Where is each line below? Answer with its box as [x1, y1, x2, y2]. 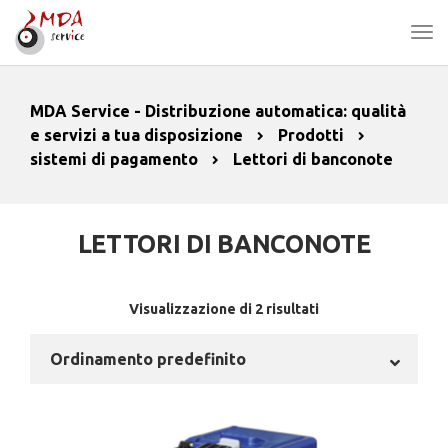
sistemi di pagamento [30, 150, 198, 168]
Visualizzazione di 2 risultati [129, 301, 319, 317]
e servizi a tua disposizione [30, 126, 243, 144]
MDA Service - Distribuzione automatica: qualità [30, 102, 406, 120]
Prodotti [278, 126, 344, 144]
